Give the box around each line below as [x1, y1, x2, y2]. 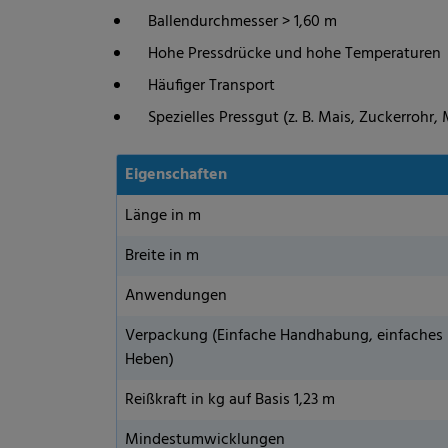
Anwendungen [125, 283, 227, 309]
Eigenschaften [125, 162, 227, 188]
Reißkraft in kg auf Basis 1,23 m [125, 387, 335, 413]
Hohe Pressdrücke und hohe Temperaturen [148, 41, 441, 67]
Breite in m [125, 243, 199, 269]
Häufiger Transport [148, 73, 275, 99]
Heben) [125, 347, 174, 373]
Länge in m [125, 203, 201, 229]
